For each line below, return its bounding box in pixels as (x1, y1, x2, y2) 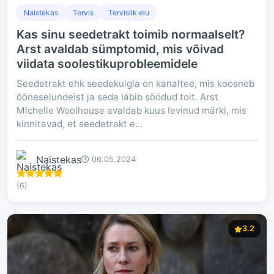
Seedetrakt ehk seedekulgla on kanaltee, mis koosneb (17, 78, 254, 89)
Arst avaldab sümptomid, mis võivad (17, 42, 224, 56)
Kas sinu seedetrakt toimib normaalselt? (17, 27, 245, 42)
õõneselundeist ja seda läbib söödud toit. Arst (17, 91, 218, 103)
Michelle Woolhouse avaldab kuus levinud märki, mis (17, 105, 246, 116)
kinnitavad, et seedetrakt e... (17, 118, 143, 130)
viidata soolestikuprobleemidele (17, 56, 198, 71)
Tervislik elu (108, 8, 149, 17)
